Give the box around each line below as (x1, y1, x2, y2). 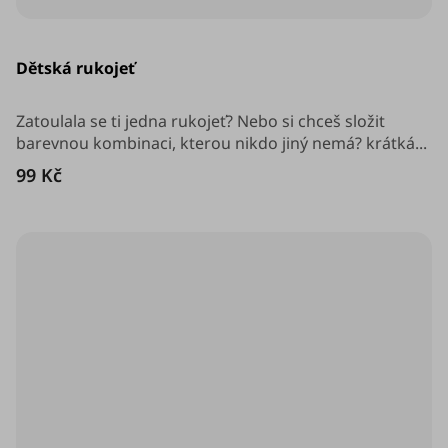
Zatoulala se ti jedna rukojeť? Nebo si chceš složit (16, 110, 385, 133)
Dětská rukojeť (16, 57, 135, 80)
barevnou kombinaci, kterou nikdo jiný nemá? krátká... (16, 132, 427, 155)
